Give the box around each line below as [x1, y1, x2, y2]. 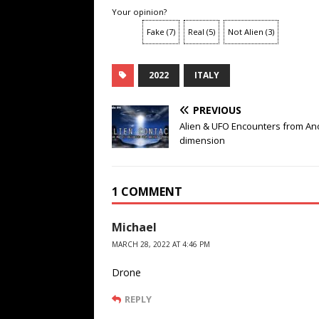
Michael [112, 219, 157, 235]
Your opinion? [112, 6, 167, 17]
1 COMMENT [112, 183, 182, 199]
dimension [179, 133, 225, 147]
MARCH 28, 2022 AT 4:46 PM [112, 239, 210, 249]
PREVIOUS [193, 103, 241, 117]
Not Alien [228, 26, 263, 37]
